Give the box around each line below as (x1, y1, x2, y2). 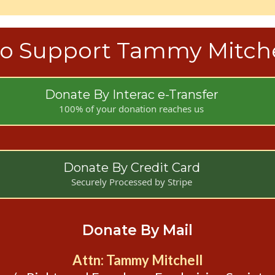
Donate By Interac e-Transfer (44, 87, 219, 102)
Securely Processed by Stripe (71, 176, 192, 188)
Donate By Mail (82, 222, 193, 239)
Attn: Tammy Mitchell (72, 252, 203, 268)
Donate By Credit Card (63, 160, 200, 175)
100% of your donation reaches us (59, 103, 204, 115)
